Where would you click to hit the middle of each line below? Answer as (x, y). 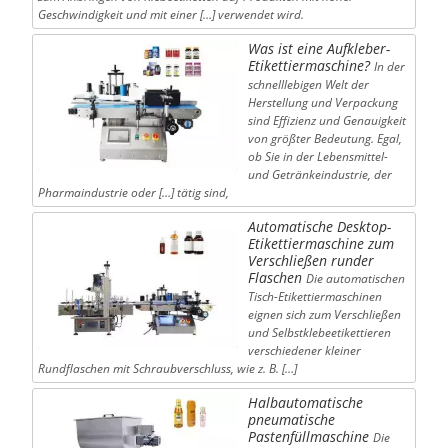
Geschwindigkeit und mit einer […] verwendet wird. (170, 14)
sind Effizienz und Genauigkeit (326, 120)
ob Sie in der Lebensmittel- (317, 156)
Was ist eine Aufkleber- (318, 48)
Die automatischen (355, 278)
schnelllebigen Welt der (308, 84)
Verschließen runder (310, 260)
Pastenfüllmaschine (308, 436)
